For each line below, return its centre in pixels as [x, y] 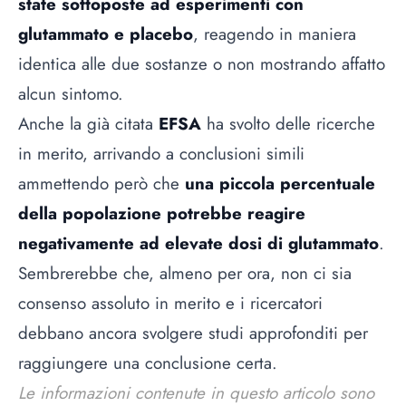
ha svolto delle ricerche [288, 124]
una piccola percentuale [280, 184]
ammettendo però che [101, 184]
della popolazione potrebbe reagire [162, 214]
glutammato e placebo [106, 34]
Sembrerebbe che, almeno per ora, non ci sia [185, 274]
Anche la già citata [88, 124]
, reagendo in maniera [275, 34]
